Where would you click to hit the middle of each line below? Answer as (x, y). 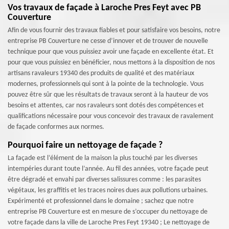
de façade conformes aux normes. (56, 127)
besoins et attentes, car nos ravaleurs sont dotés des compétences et (106, 106)
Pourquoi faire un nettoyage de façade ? (85, 145)
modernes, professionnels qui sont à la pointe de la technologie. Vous (106, 84)
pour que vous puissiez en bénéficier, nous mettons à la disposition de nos (111, 63)
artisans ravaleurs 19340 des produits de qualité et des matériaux (101, 73)
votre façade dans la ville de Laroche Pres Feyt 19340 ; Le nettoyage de (109, 223)
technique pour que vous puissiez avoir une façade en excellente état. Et (111, 52)
